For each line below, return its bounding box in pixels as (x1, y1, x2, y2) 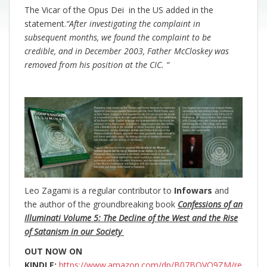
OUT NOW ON (24, 246, 82, 257)
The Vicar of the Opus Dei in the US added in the (24, 4, 213, 15)
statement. (24, 17, 66, 29)
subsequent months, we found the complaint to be (24, 31, 211, 43)
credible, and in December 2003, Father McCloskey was (24, 45, 229, 57)
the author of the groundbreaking (24, 198, 153, 210)
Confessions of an (178, 198, 243, 210)
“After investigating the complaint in (66, 17, 200, 29)
